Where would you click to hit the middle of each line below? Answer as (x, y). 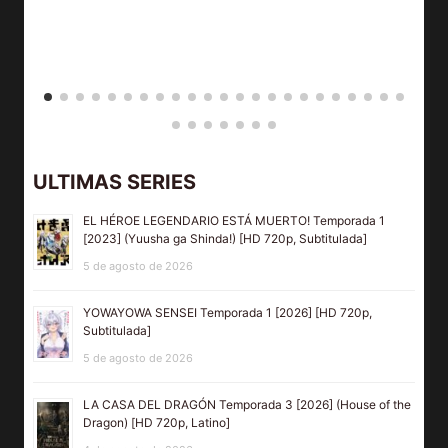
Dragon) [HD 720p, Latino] (156, 423)
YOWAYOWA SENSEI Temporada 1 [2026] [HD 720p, (227, 313)
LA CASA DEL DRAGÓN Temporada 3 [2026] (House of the (247, 405)
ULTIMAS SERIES (114, 182)
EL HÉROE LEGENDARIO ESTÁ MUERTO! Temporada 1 (234, 221)
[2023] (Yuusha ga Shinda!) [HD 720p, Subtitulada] (225, 239)
